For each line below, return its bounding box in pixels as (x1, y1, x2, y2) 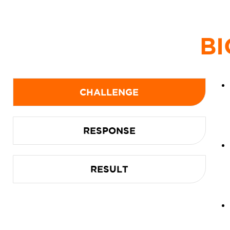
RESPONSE (83, 125, 136, 136)
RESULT (90, 164, 128, 174)
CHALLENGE (80, 87, 139, 97)
